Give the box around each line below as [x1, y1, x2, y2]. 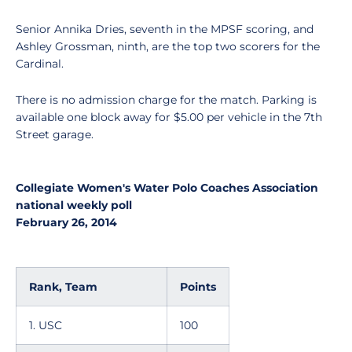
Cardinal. [16, 57, 64, 71]
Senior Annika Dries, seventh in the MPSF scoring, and [16, 22, 313, 36]
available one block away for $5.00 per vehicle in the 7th [16, 110, 322, 124]
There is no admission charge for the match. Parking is [16, 93, 317, 107]
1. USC [29, 318, 62, 332]
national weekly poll [16, 198, 132, 212]
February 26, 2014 [16, 215, 117, 229]
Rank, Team [29, 280, 97, 294]
